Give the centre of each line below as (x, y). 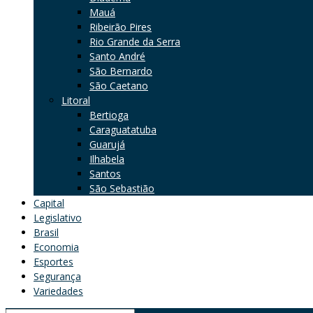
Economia (56, 247)
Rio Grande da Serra (135, 41)
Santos (105, 173)
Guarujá (107, 144)
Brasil (46, 232)
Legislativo (58, 217)
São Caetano (119, 85)
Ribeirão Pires (121, 27)
